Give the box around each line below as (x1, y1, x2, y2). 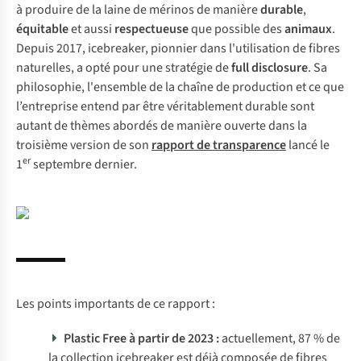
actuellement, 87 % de (219, 330, 341, 347)
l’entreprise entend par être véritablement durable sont (16, 98, 314, 115)
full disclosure (231, 59, 308, 77)
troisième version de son (16, 136, 151, 154)
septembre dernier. (31, 156, 137, 173)
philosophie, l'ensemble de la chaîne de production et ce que (16, 78, 344, 96)
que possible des (189, 20, 284, 38)
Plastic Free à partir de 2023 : (64, 330, 220, 347)
